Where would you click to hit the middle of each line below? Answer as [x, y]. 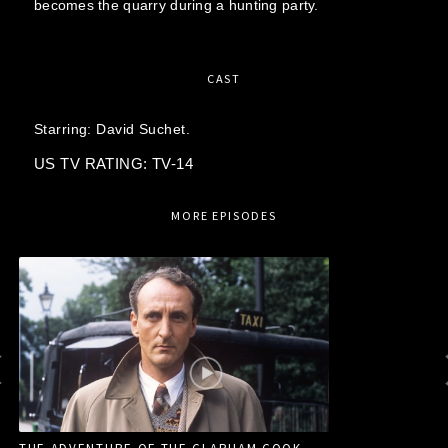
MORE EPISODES [223, 215]
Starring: [65, 129]
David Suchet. [143, 129]
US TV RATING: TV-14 [113, 163]
